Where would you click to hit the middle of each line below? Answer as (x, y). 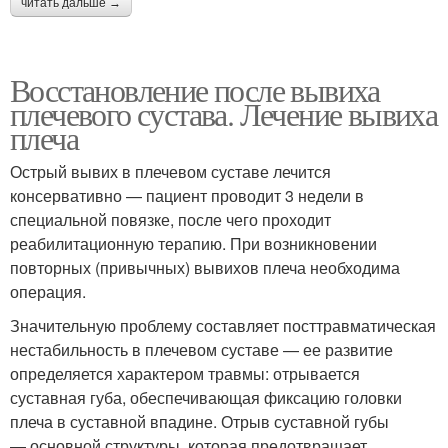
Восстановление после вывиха (195, 89)
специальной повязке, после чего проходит (170, 219)
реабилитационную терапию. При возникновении (193, 243)
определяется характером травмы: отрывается (185, 373)
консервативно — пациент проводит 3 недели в (187, 195)
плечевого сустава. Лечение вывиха (224, 113)
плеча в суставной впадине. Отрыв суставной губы (199, 421)
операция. (48, 291)
